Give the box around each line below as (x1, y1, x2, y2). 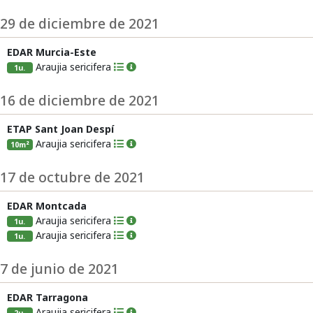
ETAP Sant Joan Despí (7, 122, 114, 136)
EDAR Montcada (7, 199, 87, 212)
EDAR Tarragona (7, 291, 88, 304)
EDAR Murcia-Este (7, 45, 96, 59)
